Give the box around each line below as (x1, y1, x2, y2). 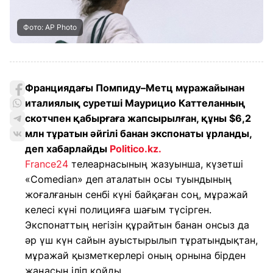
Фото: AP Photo (23, 23, 77, 32)
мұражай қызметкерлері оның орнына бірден (25, 249, 246, 261)
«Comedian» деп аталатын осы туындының (25, 173, 232, 185)
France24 (25, 158, 68, 170)
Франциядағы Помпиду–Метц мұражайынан (25, 82, 244, 94)
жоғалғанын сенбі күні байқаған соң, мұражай (25, 188, 248, 200)
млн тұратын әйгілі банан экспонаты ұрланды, (25, 127, 252, 140)
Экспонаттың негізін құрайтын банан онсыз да (25, 219, 249, 231)
